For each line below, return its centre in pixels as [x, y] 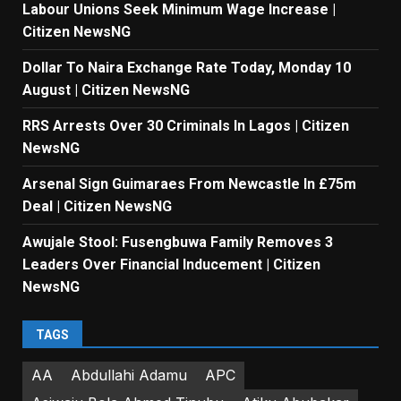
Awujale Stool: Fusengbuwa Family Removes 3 [178, 242]
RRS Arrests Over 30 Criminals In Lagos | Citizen [186, 125]
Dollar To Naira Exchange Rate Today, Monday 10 [187, 67]
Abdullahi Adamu [129, 375]
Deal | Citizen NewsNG [99, 206]
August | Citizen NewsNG [106, 90]
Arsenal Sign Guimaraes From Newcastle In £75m [189, 183]
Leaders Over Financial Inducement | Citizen [171, 264]
